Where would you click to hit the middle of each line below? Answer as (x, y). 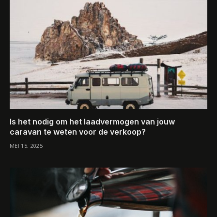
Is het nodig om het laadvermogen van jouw (92, 122)
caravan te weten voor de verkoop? (78, 132)
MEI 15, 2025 (26, 146)
